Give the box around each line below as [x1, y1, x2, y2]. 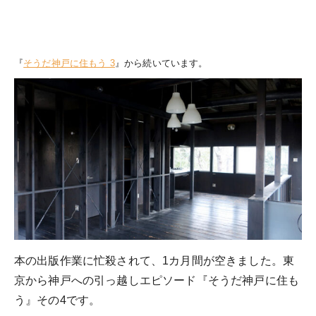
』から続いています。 [114, 58, 208, 68]
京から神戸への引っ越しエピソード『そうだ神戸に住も [14, 274, 300, 286]
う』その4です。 [14, 294, 101, 306]
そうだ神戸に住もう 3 [23, 58, 115, 68]
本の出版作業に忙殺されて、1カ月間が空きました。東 [14, 255, 295, 267]
